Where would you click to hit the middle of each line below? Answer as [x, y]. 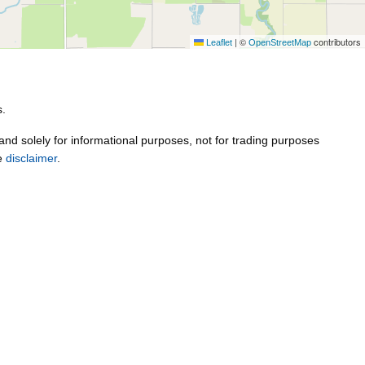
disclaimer [31, 158]
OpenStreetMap [280, 42]
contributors [336, 42]
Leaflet [218, 42]
